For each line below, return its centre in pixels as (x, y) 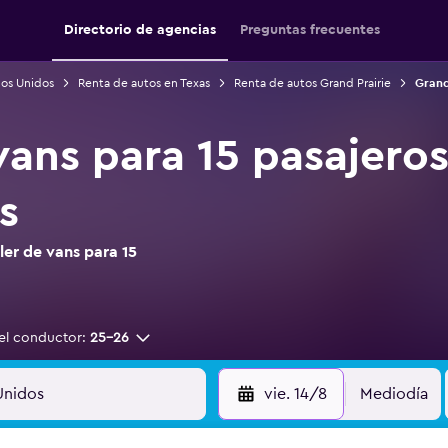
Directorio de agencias (140, 30)
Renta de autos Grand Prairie (312, 83)
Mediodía (394, 394)
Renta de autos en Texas (143, 83)
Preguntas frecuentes (310, 30)
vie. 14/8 (295, 394)
